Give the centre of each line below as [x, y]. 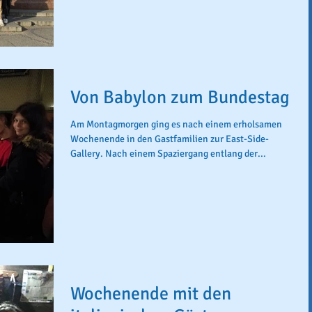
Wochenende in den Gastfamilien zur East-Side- [170, 139]
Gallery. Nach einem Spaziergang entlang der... [168, 153]
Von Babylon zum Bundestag [180, 97]
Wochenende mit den [151, 294]
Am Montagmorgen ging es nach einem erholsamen [176, 124]
